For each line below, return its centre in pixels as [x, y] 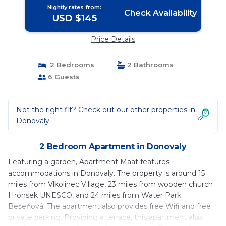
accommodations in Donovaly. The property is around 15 [106, 173]
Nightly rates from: [75, 7]
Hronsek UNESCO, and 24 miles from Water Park [95, 195]
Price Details [113, 39]
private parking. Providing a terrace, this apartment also [105, 217]
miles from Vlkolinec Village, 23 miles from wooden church [110, 184]
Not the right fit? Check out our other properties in [106, 110]
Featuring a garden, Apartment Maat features [89, 162]
